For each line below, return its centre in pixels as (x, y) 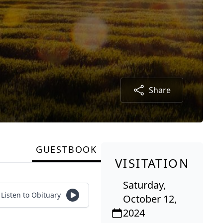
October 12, (150, 199)
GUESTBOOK (66, 149)
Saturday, (144, 185)
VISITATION (152, 163)
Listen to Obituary (31, 195)
